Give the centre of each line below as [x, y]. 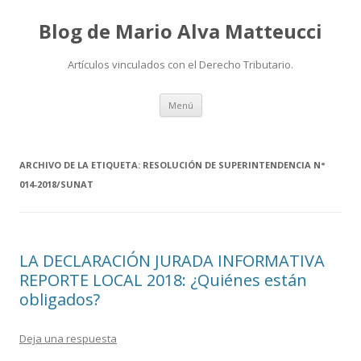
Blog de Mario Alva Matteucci [180, 31]
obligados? [60, 299]
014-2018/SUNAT [56, 184]
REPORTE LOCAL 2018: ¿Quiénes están [163, 280]
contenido [228, 121]
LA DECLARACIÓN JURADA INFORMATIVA [172, 261]
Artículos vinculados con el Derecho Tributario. [180, 64]
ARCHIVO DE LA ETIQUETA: [81, 165]
